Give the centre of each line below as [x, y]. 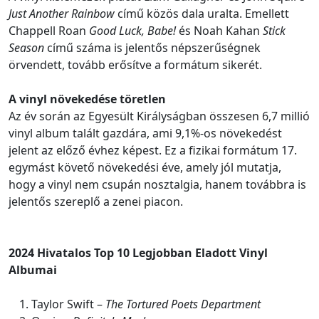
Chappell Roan [49, 31]
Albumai [33, 270]
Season [26, 48]
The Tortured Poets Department [183, 304]
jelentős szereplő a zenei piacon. [96, 202]
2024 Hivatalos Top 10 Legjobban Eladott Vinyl [138, 253]
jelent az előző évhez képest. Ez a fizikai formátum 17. [153, 151]
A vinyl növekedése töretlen [87, 99]
